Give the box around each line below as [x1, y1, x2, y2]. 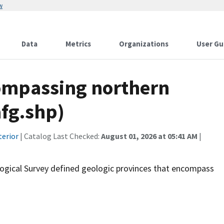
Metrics [65, 39, 91, 48]
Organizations [119, 39, 168, 48]
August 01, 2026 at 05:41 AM [101, 131, 197, 141]
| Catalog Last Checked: [18, 131, 101, 141]
